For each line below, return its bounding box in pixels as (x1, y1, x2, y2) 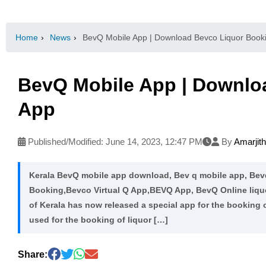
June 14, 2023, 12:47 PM (106, 136, 202, 147)
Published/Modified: (26, 136, 106, 147)
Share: (18, 249, 47, 260)
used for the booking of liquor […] (29, 215, 168, 224)
